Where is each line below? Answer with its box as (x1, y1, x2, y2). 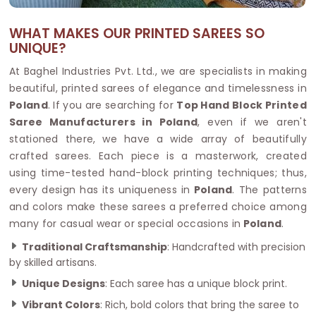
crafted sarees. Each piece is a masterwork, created (9, 148, 307, 163)
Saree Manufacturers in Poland (9, 114, 198, 129)
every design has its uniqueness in (9, 182, 190, 197)
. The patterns (232, 182, 308, 197)
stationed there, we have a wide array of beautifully (9, 131, 307, 146)
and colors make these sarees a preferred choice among (9, 199, 307, 214)
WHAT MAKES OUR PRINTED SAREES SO (9, 23, 265, 43)
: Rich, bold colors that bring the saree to (100, 297, 299, 312)
